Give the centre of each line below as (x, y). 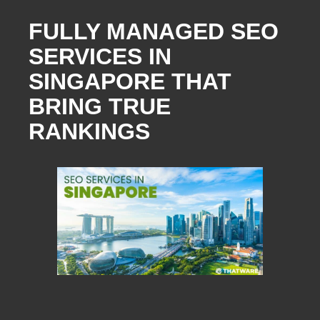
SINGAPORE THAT (130, 82)
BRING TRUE (100, 107)
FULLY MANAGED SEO (154, 32)
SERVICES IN (100, 57)
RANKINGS (89, 132)
